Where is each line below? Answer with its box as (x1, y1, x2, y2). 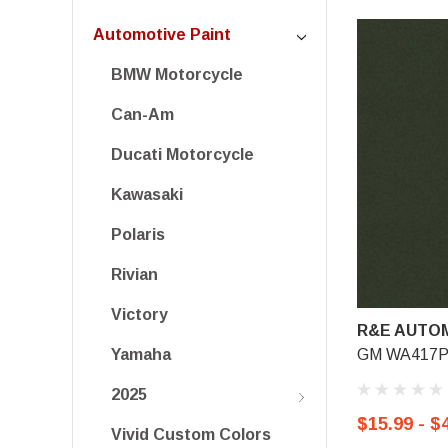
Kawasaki (111, 186, 183, 203)
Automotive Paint (93, 26, 231, 43)
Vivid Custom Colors (111, 426, 271, 443)
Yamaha (111, 346, 171, 363)
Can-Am (111, 106, 174, 123)
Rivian (111, 266, 158, 283)
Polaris (111, 226, 165, 243)
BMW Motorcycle (111, 66, 243, 83)
